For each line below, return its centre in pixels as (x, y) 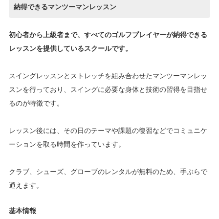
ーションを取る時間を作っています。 (67, 144)
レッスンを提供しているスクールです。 (70, 48)
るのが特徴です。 (36, 103)
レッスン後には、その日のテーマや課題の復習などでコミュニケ (108, 130)
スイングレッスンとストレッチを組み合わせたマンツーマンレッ (108, 76)
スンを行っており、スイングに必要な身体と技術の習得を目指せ (108, 89)
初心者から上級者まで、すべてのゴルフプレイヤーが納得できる (108, 34)
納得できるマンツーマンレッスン (65, 7)
